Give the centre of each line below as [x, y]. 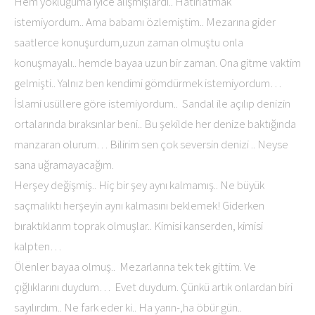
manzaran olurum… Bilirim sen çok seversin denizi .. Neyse [151, 144]
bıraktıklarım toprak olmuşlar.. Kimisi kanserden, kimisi [139, 226]
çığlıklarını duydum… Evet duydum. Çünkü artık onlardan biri [153, 287]
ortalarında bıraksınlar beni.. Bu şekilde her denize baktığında [155, 124]
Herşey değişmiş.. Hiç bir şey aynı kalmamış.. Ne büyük [139, 185]
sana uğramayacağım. [64, 165]
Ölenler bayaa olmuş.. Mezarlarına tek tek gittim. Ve [135, 266]
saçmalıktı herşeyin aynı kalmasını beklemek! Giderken [139, 205]
